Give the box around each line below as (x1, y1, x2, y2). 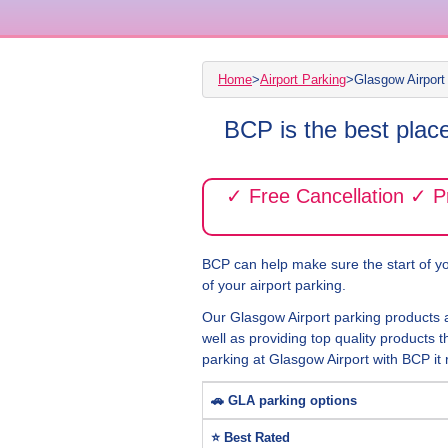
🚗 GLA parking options (211, 393, 357, 408)
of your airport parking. (202, 277, 346, 293)
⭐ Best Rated (211, 430, 290, 445)
